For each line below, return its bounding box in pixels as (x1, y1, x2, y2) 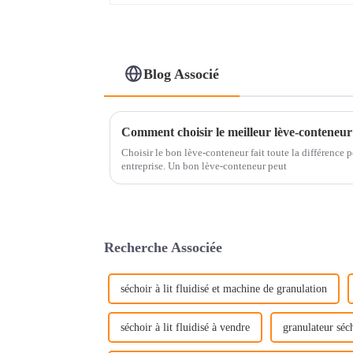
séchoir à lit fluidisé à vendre (121, 321, 250, 333)
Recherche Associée (104, 239, 222, 255)
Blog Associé (143, 65, 220, 82)
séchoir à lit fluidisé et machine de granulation (121, 282, 327, 295)
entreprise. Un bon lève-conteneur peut (121, 159, 287, 172)
